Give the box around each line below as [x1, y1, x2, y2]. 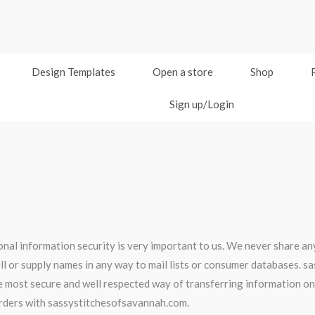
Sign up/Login [169, 98, 234, 111]
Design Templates [31, 65, 115, 79]
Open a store [152, 65, 213, 79]
